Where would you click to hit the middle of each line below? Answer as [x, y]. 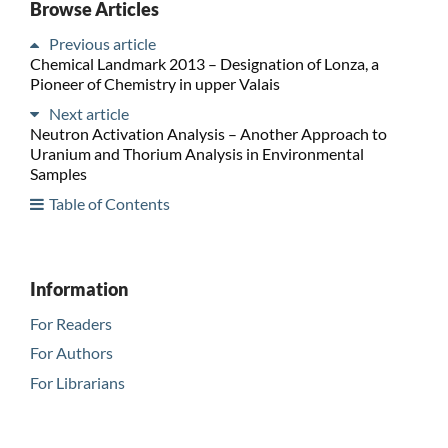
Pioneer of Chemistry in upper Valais [154, 83]
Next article [88, 113]
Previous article [102, 43]
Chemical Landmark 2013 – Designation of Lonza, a [204, 63]
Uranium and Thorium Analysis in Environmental [196, 153]
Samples [58, 173]
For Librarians [77, 383]
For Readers [70, 323]
